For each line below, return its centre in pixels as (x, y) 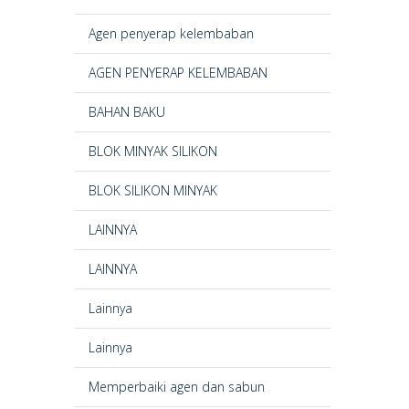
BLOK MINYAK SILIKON (153, 151)
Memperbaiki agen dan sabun (177, 387)
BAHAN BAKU (127, 112)
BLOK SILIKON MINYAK (153, 190)
